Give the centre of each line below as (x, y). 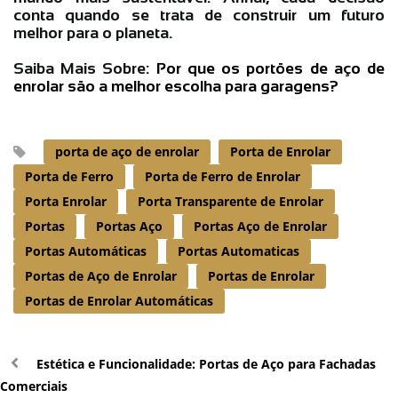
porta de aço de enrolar (127, 151)
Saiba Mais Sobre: (85, 68)
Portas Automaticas (239, 251)
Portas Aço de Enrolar (260, 226)
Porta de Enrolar (280, 151)
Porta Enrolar (66, 201)
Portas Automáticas (86, 251)
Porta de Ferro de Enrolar (223, 176)
